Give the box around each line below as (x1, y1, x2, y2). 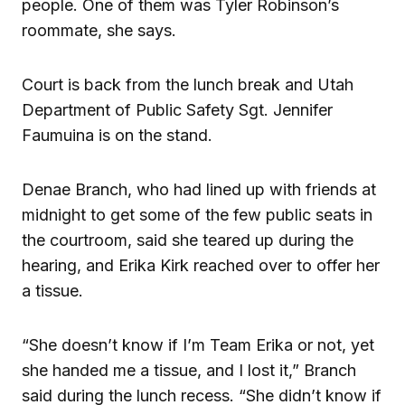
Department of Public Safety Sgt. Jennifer (22, 99, 333, 119)
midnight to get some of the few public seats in (22, 204, 372, 224)
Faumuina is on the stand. (22, 125, 212, 145)
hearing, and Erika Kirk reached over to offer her (22, 255, 380, 275)
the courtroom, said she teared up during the (22, 230, 353, 250)
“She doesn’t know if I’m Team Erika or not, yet (22, 334, 374, 354)
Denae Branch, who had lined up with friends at (22, 179, 376, 199)
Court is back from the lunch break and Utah (22, 74, 353, 94)
